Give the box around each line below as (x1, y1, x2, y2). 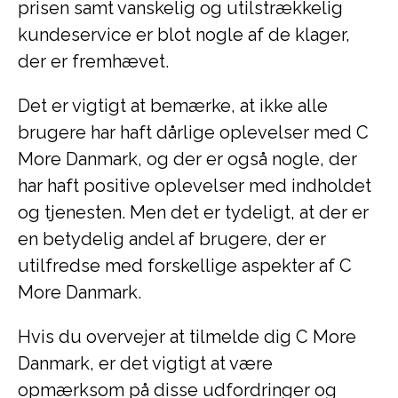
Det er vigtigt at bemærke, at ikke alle (18, 95, 328, 116)
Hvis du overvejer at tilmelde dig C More (18, 326, 356, 347)
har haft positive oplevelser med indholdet (18, 175, 371, 196)
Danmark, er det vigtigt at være (18, 353, 273, 374)
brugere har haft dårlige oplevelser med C (18, 122, 369, 143)
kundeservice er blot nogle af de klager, (18, 24, 350, 45)
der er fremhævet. (18, 51, 169, 72)
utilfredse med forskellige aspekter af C (18, 255, 352, 276)
